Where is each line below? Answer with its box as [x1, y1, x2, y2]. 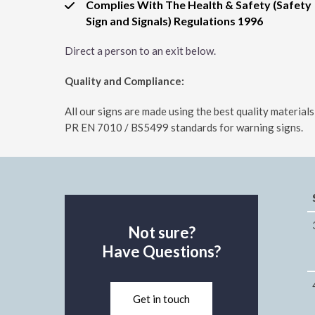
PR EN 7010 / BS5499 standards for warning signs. [65, 121, 303, 134]
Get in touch [133, 292, 190, 306]
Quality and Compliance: [65, 75, 184, 88]
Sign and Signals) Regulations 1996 [86, 14, 263, 28]
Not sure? [127, 223, 195, 243]
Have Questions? [102, 242, 221, 262]
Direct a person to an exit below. [65, 44, 216, 58]
